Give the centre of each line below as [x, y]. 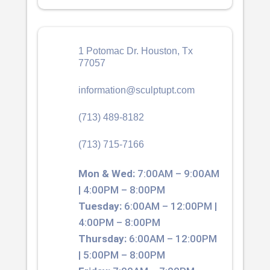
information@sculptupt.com [136, 90]
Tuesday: [100, 206]
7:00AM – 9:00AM [177, 173]
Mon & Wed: [106, 173]
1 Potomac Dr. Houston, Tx [135, 51]
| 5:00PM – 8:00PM [121, 255]
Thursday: [102, 238]
